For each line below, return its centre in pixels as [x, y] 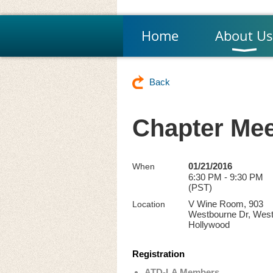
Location [149, 204]
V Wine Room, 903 [226, 204]
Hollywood [209, 225]
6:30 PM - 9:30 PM [226, 177]
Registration [158, 254]
